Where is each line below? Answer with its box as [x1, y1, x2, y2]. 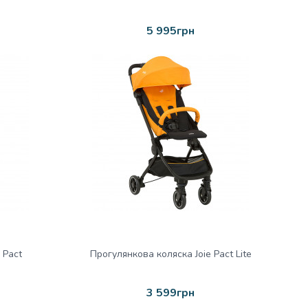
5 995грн [146, 23, 195, 38]
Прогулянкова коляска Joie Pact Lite [89, 247, 252, 261]
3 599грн [146, 285, 195, 300]
